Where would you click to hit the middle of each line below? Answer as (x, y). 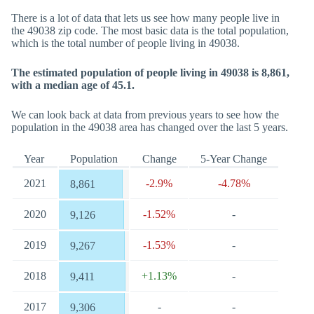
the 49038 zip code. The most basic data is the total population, (150, 30)
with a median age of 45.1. (73, 85)
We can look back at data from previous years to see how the (145, 115)
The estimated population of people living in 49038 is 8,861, (150, 73)
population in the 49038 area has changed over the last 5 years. (150, 127)
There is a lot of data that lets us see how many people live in (145, 18)
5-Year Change (234, 159)
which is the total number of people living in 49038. (125, 43)
